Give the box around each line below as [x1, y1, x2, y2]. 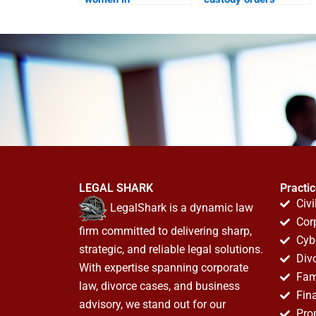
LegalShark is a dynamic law [107, 200, 253, 214]
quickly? [204, 7, 243, 20]
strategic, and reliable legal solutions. [79, 243, 263, 256]
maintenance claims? [85, 7, 186, 20]
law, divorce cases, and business [79, 279, 240, 293]
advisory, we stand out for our [79, 298, 226, 311]
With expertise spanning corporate [79, 261, 248, 274]
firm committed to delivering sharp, [79, 224, 252, 238]
